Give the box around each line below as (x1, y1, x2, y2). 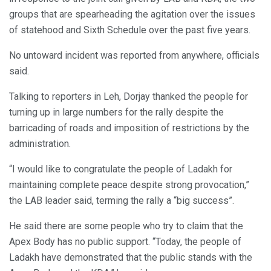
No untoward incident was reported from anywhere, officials (9, 49, 260, 61)
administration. (9, 137, 71, 149)
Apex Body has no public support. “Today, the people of (9, 235, 241, 247)
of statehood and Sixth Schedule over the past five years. (9, 24, 250, 36)
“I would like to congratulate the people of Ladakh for (9, 163, 232, 175)
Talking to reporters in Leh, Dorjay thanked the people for (9, 90, 248, 102)
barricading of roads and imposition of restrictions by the (9, 122, 249, 134)
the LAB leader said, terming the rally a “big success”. (9, 194, 234, 206)
